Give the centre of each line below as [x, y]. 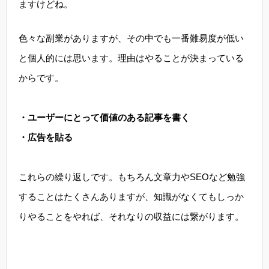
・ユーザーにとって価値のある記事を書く [104, 117]
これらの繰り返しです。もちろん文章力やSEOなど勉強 [132, 177]
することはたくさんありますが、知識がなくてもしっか [131, 197]
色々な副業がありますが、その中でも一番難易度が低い [131, 38]
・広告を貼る [46, 137]
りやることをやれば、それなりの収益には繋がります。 [131, 216]
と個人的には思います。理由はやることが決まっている [131, 58]
